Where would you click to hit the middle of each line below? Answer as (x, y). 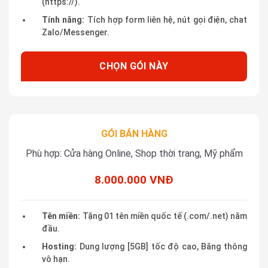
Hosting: (60, 246)
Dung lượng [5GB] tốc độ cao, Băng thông (162, 246)
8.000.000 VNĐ (134, 180)
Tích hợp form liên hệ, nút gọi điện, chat (166, 19)
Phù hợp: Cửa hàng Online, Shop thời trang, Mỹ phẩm (134, 153)
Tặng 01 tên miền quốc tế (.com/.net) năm (164, 216)
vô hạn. (56, 259)
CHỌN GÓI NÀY (134, 66)
